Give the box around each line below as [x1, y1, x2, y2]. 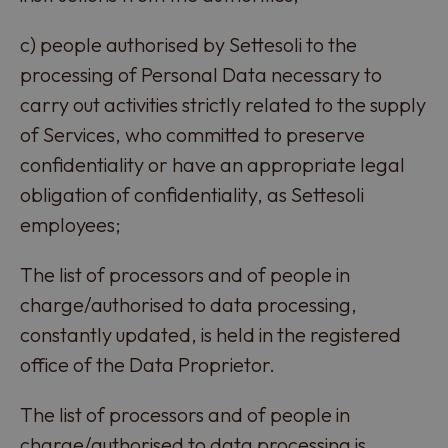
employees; [20, 212, 121, 237]
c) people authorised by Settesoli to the [20, 32, 357, 57]
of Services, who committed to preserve [20, 122, 365, 147]
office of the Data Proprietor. [20, 352, 275, 377]
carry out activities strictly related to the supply [20, 92, 426, 117]
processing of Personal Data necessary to [20, 62, 382, 87]
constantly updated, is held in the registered [20, 322, 401, 347]
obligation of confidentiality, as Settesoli [20, 182, 364, 207]
